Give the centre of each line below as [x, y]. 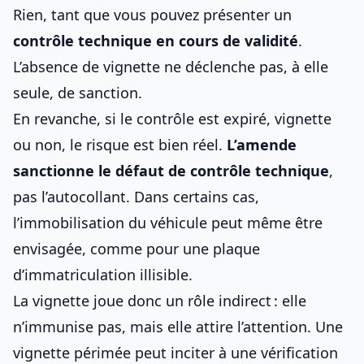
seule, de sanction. [78, 93]
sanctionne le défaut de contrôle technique [171, 171]
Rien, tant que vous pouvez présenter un [152, 15]
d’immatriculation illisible [101, 275]
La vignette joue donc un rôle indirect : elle [160, 301]
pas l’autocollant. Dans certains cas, [136, 197]
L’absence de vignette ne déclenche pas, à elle [171, 67]
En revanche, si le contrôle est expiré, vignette [172, 119]
